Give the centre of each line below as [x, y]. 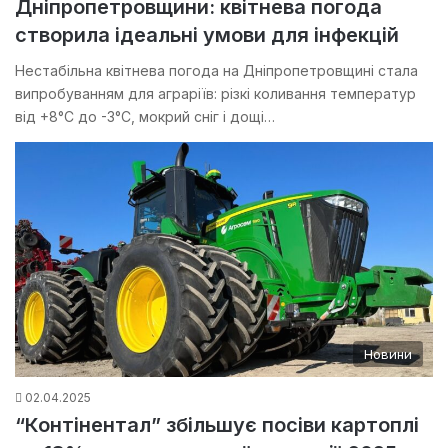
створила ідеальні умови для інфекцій [207, 34]
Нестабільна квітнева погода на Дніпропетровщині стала [216, 70]
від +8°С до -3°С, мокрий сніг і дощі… [145, 116]
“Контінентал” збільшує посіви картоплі [217, 425]
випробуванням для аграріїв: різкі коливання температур [215, 93]
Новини [388, 354]
